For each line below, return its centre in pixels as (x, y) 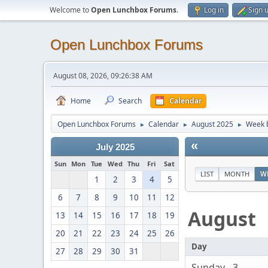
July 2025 (115, 147)
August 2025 (212, 124)
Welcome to (70, 10)
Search (130, 101)
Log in (214, 10)
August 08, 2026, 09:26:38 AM (103, 76)
